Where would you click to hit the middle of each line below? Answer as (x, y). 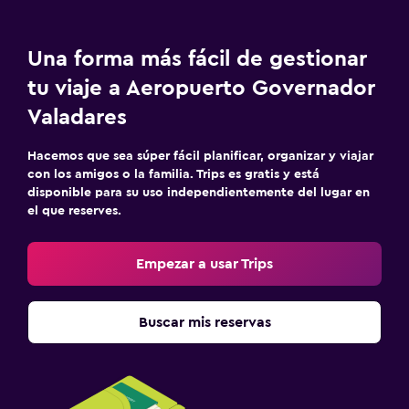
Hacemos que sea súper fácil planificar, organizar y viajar (200, 156)
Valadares (77, 118)
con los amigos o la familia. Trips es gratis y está (173, 174)
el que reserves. (74, 211)
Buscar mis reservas (204, 322)
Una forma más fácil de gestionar (197, 59)
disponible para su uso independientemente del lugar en (199, 193)
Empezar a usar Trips (204, 264)
